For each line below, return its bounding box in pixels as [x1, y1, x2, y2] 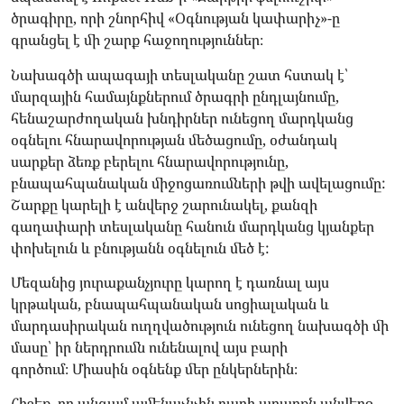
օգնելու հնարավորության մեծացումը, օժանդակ [11, 129, 337, 150]
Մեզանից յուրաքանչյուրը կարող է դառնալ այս [11, 271, 329, 292]
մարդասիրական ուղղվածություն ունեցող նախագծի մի [11, 315, 389, 335]
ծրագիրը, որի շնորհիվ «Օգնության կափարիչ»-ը [11, 8, 340, 29]
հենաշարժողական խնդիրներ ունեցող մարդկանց [11, 107, 353, 128]
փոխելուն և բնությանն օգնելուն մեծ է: [11, 237, 270, 258]
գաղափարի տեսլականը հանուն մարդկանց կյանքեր [11, 216, 374, 236]
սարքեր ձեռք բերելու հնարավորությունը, [11, 151, 289, 171]
